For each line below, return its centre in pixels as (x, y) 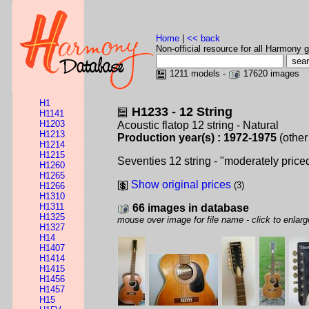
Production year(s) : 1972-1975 (197, 138)
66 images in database (191, 208)
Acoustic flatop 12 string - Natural (198, 125)
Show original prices (181, 185)
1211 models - (198, 73)
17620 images (270, 73)
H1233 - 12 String (182, 112)
